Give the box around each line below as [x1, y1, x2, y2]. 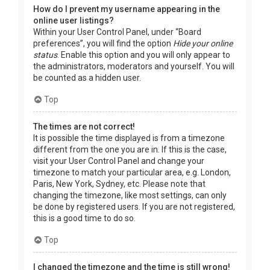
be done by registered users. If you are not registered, [33, 201, 235, 212]
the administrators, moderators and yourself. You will [33, 61, 234, 71]
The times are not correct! [33, 121, 135, 131]
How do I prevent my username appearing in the [33, 4, 220, 14]
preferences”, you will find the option [33, 38, 173, 48]
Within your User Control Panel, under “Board [33, 27, 201, 37]
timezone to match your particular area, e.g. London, [33, 167, 231, 177]
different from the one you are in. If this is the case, [33, 144, 227, 154]
